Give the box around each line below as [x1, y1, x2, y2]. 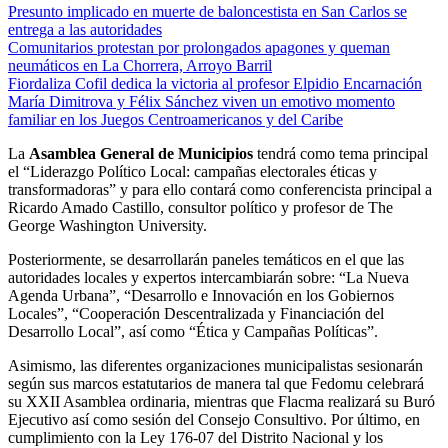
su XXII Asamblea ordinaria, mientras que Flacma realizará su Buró [8, 393, 435, 411]
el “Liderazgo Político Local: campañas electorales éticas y [8, 163, 377, 181]
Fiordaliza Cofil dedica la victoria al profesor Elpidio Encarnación [8, 75, 422, 93]
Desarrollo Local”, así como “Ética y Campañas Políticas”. [8, 323, 378, 341]
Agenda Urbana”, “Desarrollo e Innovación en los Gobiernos [8, 287, 394, 305]
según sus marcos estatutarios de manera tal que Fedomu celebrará [8, 375, 424, 393]
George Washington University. [8, 217, 207, 235]
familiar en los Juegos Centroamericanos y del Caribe [8, 111, 343, 129]
